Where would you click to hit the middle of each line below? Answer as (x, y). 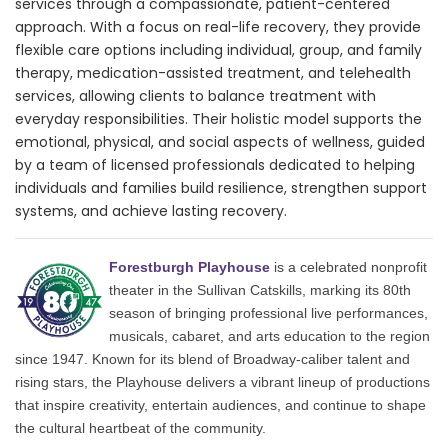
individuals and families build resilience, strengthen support (221, 187)
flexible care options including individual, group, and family (218, 49)
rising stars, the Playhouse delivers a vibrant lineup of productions (222, 381)
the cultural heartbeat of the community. (140, 427)
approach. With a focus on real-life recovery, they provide (218, 26)
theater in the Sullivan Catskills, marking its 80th (260, 289)
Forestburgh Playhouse (189, 266)
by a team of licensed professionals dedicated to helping (215, 164)
